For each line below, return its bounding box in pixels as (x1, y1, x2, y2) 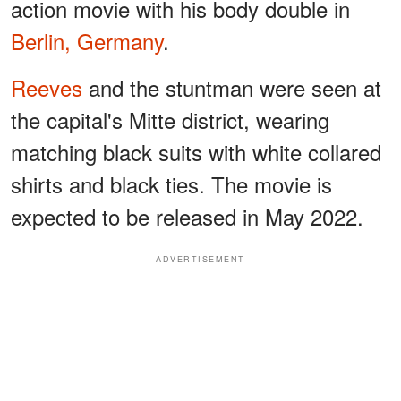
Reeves (11, 72, 82, 104)
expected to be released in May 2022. (11, 200, 363, 233)
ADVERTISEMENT (156, 253, 245, 266)
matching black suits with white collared (11, 136, 381, 168)
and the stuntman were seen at (82, 72, 381, 104)
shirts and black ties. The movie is (11, 168, 332, 200)
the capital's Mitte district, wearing (11, 104, 329, 136)
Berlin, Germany (11, 25, 163, 57)
